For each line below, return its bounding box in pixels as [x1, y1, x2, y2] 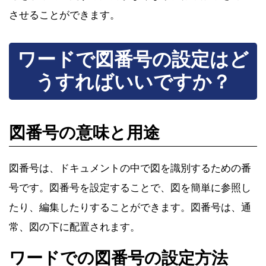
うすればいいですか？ [35, 71, 231, 94]
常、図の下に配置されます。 [9, 221, 140, 234]
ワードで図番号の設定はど [17, 48, 249, 72]
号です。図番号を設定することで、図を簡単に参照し [9, 182, 251, 195]
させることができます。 [9, 9, 120, 22]
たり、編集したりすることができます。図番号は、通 [9, 201, 251, 214]
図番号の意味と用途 [9, 123, 160, 144]
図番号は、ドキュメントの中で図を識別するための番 [9, 162, 251, 175]
